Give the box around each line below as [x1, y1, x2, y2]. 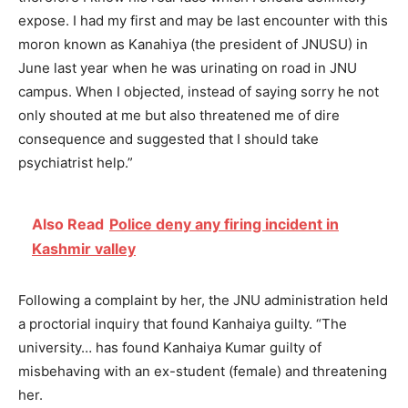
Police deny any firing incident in [109, 215, 339, 234]
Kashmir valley [32, 240, 136, 259]
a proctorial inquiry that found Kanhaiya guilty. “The [18, 315, 347, 333]
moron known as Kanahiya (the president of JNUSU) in [18, 36, 368, 54]
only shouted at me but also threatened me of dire [18, 107, 340, 125]
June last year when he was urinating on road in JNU [18, 59, 357, 77]
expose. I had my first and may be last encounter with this [18, 12, 388, 30]
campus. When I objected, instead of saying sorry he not [18, 83, 379, 101]
